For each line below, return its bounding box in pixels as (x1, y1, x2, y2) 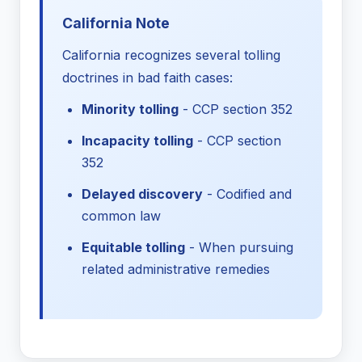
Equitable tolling (82, 239, 185, 256)
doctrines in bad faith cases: (62, 69, 233, 86)
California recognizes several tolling (62, 47, 280, 64)
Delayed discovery (82, 186, 203, 203)
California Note (62, 15, 170, 32)
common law (82, 208, 161, 225)
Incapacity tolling (82, 133, 193, 149)
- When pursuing (185, 239, 293, 256)
